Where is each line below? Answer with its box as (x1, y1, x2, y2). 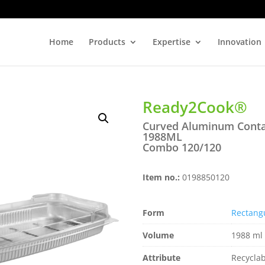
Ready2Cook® (143, 96, 248, 118)
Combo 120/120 (143, 140, 222, 154)
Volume (143, 230, 174, 241)
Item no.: (143, 172, 183, 183)
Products (88, 36, 125, 47)
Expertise (152, 36, 190, 47)
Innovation (217, 36, 261, 47)
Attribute (143, 252, 181, 263)
